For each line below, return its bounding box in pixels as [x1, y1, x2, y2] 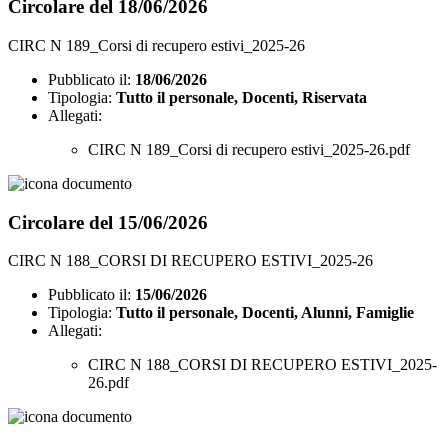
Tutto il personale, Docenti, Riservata [116, 88, 367, 106]
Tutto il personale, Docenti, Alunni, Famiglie [116, 304, 414, 322]
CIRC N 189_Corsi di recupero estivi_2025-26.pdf [88, 140, 410, 158]
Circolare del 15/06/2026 [8, 211, 208, 233]
